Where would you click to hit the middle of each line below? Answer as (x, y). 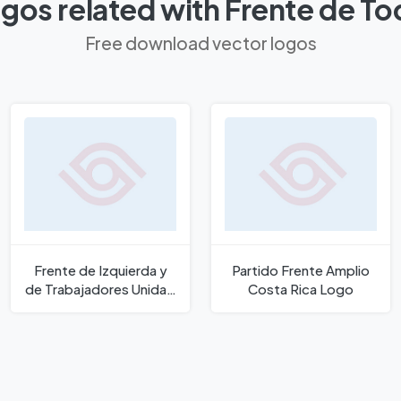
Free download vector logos (200, 43)
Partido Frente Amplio (301, 269)
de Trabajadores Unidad (100, 288)
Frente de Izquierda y (100, 269)
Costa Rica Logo (301, 288)
